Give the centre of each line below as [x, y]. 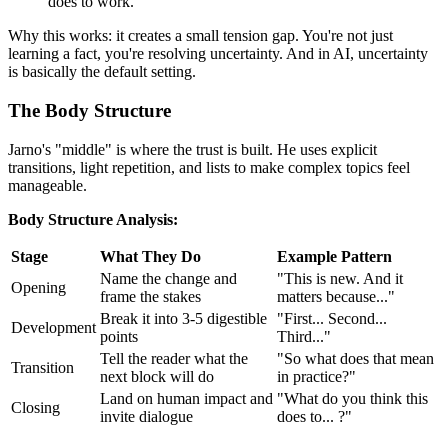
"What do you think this [352, 398]
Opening [38, 287]
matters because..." [336, 296]
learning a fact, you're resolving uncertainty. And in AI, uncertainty [218, 54]
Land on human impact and [186, 398]
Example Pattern [334, 256]
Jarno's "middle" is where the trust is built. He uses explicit [192, 149]
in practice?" [316, 376]
